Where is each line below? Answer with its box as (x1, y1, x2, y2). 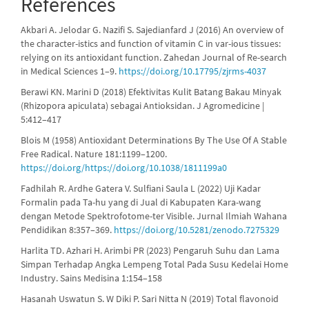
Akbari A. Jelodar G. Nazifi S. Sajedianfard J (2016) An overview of (21, 23, 283, 36)
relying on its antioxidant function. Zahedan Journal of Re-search (21, 51, 287, 63)
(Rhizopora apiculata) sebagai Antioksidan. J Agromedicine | (21, 99, 264, 112)
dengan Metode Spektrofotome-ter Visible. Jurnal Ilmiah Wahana (21, 210, 287, 222)
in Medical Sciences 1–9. (21, 65, 119, 77)
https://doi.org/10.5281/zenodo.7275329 (114, 223, 279, 236)
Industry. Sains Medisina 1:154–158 (21, 272, 162, 284)
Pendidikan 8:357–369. (21, 223, 114, 236)
